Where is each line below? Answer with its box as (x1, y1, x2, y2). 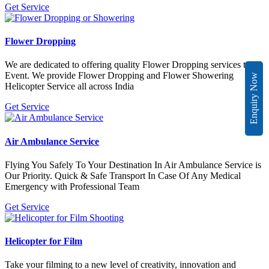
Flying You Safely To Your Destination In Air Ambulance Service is (5, 159, 261, 170)
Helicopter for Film (5, 236, 82, 247)
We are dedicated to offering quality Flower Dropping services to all (5, 59, 262, 70)
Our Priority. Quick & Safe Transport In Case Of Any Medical (5, 170, 241, 181)
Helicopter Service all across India (5, 81, 134, 92)
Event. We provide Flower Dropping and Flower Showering (5, 70, 234, 81)
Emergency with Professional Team (5, 181, 139, 192)
